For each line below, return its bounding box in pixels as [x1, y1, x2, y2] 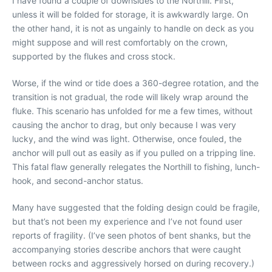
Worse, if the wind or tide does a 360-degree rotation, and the [12, 77, 259, 88]
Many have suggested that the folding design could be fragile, [12, 202, 260, 212]
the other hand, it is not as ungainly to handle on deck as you [12, 22, 254, 33]
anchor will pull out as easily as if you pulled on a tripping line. [12, 147, 256, 158]
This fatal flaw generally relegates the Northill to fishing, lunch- [12, 161, 260, 172]
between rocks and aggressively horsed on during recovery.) [12, 257, 254, 268]
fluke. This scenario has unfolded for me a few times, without [12, 105, 253, 116]
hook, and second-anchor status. [12, 175, 143, 186]
